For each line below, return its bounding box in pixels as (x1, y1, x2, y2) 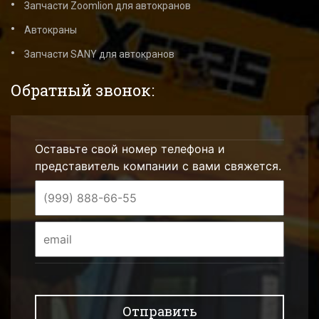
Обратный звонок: (11, 79, 155, 100)
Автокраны (24, 23, 77, 36)
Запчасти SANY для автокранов (24, 48, 174, 60)
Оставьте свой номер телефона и (35, 141, 225, 156)
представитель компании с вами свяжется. (35, 158, 281, 173)
